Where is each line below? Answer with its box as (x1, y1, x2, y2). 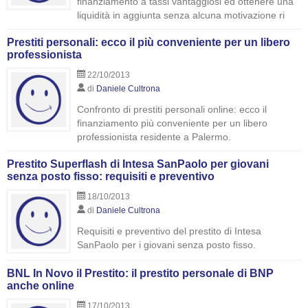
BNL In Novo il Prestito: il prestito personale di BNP (7, 267, 274, 279)
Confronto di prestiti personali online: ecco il (77, 104, 267, 115)
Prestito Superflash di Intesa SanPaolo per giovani (7, 158, 269, 170)
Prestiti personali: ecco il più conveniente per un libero (7, 36, 290, 48)
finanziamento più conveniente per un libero (77, 118, 267, 129)
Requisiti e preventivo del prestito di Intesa (77, 225, 261, 236)
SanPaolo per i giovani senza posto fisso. (77, 239, 256, 250)
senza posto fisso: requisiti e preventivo (7, 170, 214, 182)
